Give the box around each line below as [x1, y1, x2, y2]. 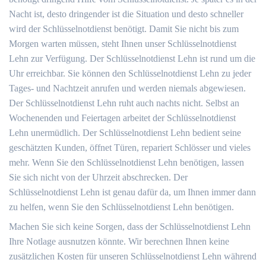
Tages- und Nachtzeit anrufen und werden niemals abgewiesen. [9, 83, 246, 93]
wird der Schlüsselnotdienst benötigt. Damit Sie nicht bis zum [9, 24, 239, 34]
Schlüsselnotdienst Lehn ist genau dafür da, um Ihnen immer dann [9, 187, 256, 197]
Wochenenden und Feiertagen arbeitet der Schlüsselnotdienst [9, 113, 236, 123]
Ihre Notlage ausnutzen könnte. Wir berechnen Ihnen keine [9, 236, 229, 246]
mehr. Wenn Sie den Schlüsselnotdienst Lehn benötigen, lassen [9, 157, 244, 167]
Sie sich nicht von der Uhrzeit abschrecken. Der [9, 172, 188, 182]
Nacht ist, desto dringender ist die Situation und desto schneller [9, 9, 243, 19]
